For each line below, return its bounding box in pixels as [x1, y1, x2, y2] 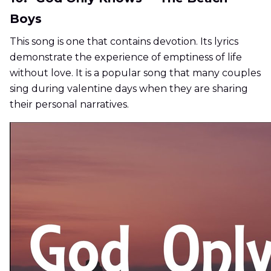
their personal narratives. [10, 99, 129, 111]
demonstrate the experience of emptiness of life [10, 51, 242, 64]
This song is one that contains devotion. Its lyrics [10, 36, 238, 48]
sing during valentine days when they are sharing [10, 83, 248, 95]
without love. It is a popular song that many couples [10, 67, 261, 79]
